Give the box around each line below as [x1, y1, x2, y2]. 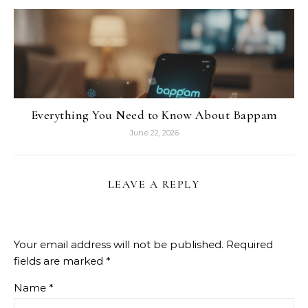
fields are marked [14, 254, 106, 267]
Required [226, 237, 273, 251]
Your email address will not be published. [14, 237, 223, 251]
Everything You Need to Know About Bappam [30, 107, 278, 122]
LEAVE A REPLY [107, 177, 201, 191]
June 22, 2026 [129, 127, 179, 137]
